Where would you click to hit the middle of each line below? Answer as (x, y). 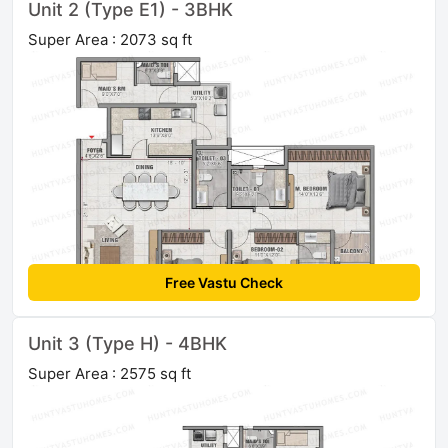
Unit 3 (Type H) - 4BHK (127, 343)
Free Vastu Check (224, 282)
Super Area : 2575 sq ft (109, 373)
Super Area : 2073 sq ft (110, 39)
